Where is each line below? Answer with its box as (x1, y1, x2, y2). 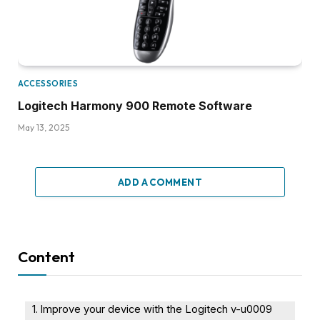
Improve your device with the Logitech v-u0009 (39, 302, 272, 316)
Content (18, 246, 75, 266)
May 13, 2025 (18, 121, 69, 133)
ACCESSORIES (18, 78, 79, 89)
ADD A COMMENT (117, 176, 203, 188)
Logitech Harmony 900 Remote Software (18, 98, 252, 113)
